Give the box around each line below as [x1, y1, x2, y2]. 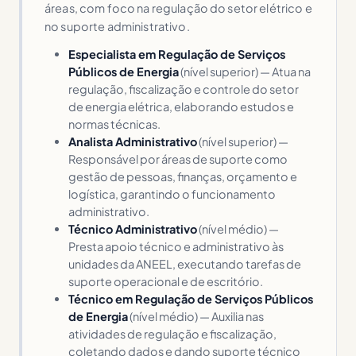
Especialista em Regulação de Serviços [68, 46, 285, 61]
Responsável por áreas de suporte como [68, 151, 288, 166]
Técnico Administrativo [68, 221, 197, 236]
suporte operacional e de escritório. [68, 273, 263, 288]
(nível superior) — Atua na [178, 64, 311, 79]
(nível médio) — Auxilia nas [127, 308, 264, 323]
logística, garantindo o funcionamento [68, 186, 276, 201]
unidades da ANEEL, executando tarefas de [68, 256, 301, 271]
